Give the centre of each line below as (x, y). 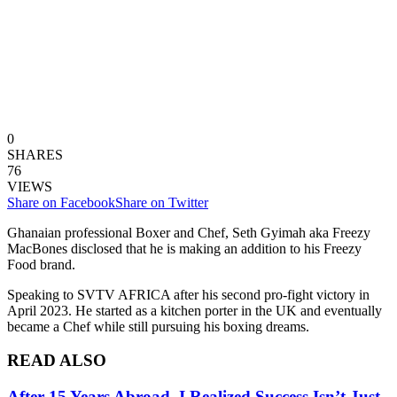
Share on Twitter (162, 202)
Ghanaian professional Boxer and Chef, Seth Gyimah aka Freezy (189, 232)
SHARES (35, 154)
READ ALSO (57, 361)
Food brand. (41, 264)
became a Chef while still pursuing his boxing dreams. (158, 326)
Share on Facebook (61, 202)
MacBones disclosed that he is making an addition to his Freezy (184, 248)
